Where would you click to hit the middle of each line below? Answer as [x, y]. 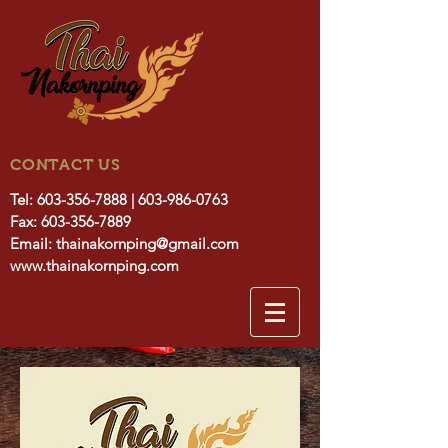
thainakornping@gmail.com [147, 243]
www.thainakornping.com [94, 265]
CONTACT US [65, 164]
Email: [33, 243]
